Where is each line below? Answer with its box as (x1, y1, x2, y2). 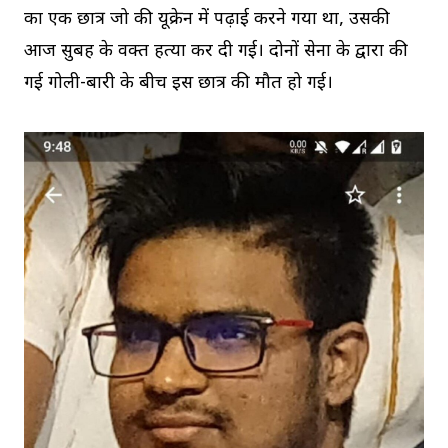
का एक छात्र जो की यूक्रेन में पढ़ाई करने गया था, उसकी (24, 7, 390, 31)
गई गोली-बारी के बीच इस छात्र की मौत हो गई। (24, 71, 333, 95)
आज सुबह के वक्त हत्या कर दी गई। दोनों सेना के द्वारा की (24, 39, 408, 63)
